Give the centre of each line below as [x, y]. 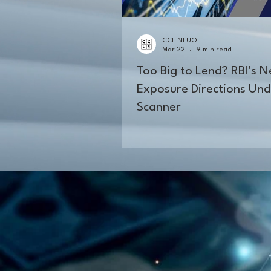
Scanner [159, 108]
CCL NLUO [180, 41]
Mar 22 [174, 50]
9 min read [214, 50]
